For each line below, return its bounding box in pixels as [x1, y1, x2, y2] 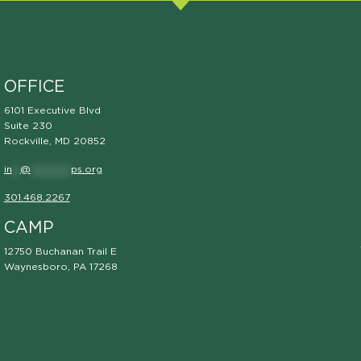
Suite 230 [3, 121, 52, 131]
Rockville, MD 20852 [3, 136, 106, 147]
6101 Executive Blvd [3, 106, 101, 116]
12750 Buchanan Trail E [3, 247, 117, 257]
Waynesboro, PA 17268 [3, 262, 118, 272]
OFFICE [3, 79, 64, 96]
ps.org [70, 164, 102, 175]
